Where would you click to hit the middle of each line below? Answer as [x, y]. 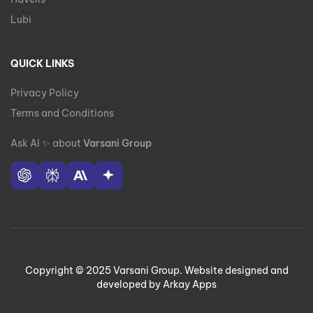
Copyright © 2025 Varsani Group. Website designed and [156, 271]
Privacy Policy [45, 93]
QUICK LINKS [42, 64]
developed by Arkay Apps [156, 285]
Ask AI [26, 144]
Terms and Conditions [62, 114]
